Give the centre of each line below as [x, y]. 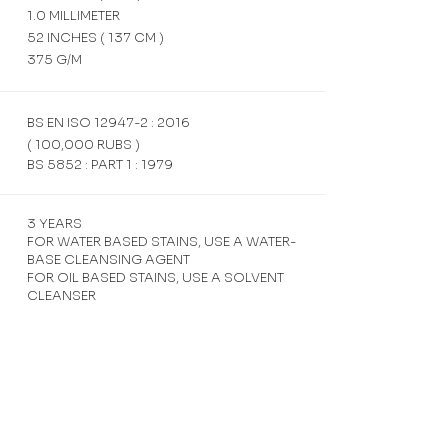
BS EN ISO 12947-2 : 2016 [108, 122]
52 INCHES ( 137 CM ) [95, 37]
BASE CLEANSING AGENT [108, 259]
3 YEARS [54, 223]
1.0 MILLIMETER [73, 15]
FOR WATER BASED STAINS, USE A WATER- [161, 241]
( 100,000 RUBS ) [83, 144]
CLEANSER [61, 295]
